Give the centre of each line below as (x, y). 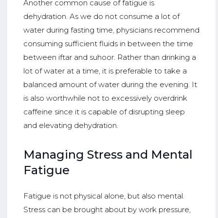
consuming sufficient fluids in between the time (108, 44)
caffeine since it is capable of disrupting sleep (104, 112)
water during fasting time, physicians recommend (111, 30)
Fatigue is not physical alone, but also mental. (104, 196)
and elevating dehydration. (71, 126)
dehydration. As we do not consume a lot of (101, 17)
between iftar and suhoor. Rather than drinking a (109, 57)
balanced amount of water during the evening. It (110, 85)
